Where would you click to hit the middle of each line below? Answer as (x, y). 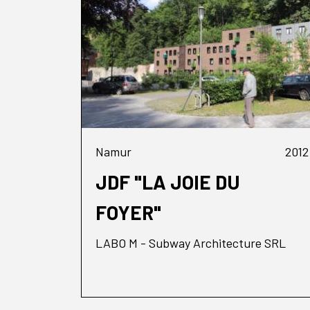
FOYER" (129, 212)
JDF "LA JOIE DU (168, 182)
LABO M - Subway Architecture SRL (191, 243)
